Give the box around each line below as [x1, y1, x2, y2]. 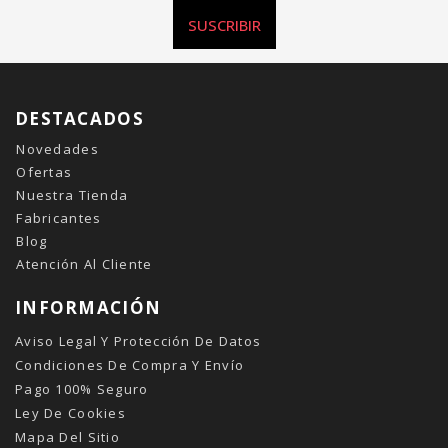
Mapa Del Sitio [15, 428, 120, 446]
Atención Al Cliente [16, 255, 153, 273]
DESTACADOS [15, 107, 144, 130]
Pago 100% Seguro [15, 380, 149, 398]
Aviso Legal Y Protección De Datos [15, 332, 262, 350]
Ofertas [16, 163, 73, 181]
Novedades [16, 140, 99, 158]
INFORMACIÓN [15, 296, 162, 319]
